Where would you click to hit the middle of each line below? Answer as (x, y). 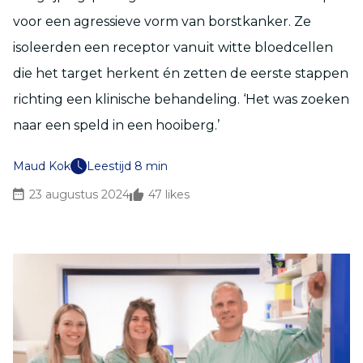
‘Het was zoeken (296, 99)
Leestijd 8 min (127, 166)
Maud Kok (42, 166)
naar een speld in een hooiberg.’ (116, 125)
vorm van (176, 21)
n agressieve (101, 21)
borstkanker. (251, 21)
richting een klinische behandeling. (128, 99)
